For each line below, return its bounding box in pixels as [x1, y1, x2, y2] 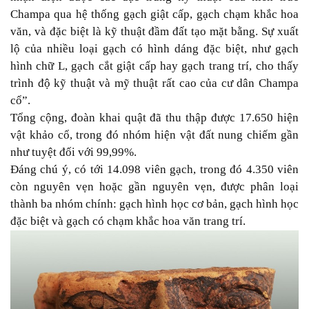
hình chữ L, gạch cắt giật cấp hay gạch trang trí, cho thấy [10, 59, 299, 72]
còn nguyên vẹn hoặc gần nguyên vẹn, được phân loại [10, 179, 299, 193]
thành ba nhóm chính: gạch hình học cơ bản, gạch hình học [10, 197, 299, 210]
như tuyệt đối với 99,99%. [10, 145, 137, 159]
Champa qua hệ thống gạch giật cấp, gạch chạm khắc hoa [10, 7, 299, 21]
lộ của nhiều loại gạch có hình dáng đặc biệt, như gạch [10, 41, 299, 55]
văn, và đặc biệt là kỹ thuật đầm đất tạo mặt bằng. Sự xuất [10, 24, 299, 38]
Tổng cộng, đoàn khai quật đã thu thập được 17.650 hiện [10, 110, 299, 124]
